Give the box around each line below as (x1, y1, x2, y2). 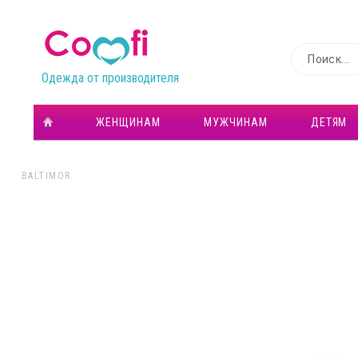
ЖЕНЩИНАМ (95, 116, 161, 129)
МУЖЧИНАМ (203, 116, 268, 129)
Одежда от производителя (41, 70, 179, 86)
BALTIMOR (21, 170, 71, 181)
